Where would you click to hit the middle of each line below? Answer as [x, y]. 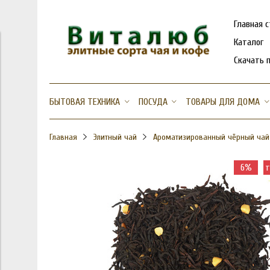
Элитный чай [115, 137]
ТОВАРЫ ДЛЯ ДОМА [223, 102]
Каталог [249, 42]
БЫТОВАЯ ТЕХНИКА [85, 102]
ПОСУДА [153, 102]
